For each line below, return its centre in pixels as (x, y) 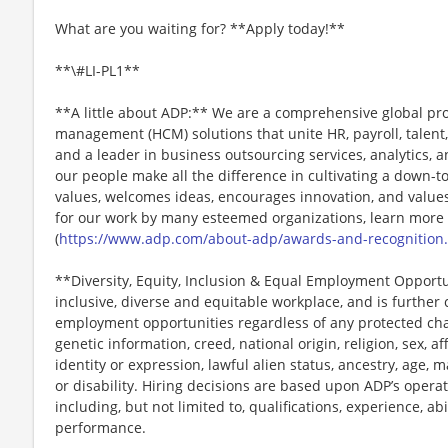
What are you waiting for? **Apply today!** (200, 28)
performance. (100, 427)
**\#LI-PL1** (97, 70)
